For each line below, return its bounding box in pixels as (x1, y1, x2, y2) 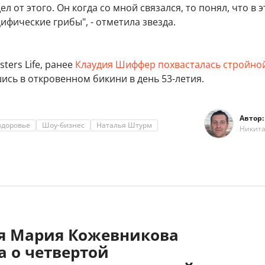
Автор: (240, 113, 264, 124)
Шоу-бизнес (42, 120, 85, 131)
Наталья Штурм (96, 120, 152, 131)
